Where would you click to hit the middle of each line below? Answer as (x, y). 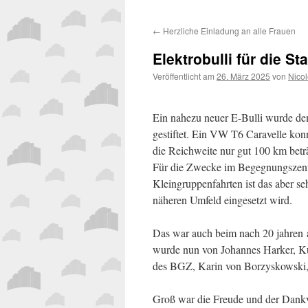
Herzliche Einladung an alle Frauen (228, 31)
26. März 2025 (243, 76)
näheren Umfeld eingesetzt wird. (222, 200)
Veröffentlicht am (184, 76)
